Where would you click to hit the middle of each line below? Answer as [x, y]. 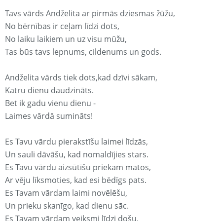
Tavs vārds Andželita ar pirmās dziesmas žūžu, [90, 14]
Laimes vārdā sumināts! [49, 116]
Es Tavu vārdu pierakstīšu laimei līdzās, [76, 142]
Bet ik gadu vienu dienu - [50, 103]
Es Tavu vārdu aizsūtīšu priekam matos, [78, 167]
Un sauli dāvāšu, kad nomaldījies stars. [77, 155]
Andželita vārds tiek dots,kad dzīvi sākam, [81, 78]
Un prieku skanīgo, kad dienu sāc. [67, 206]
